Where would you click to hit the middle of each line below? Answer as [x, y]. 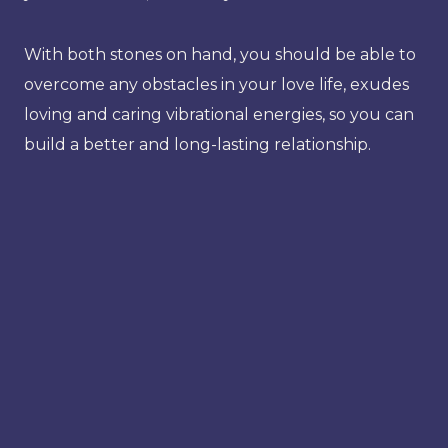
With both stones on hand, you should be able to [220, 54]
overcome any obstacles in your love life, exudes [216, 84]
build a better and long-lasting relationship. [197, 144]
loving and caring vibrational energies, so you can [219, 114]
